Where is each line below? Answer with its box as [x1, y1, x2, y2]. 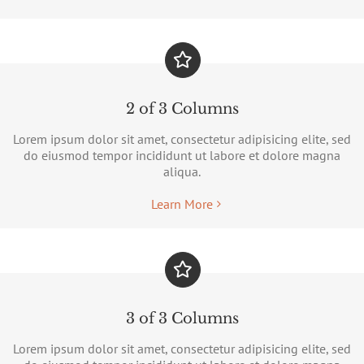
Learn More [151, 195, 213, 212]
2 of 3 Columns [125, 99, 239, 118]
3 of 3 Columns [125, 309, 239, 327]
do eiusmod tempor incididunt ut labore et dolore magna [24, 146, 340, 163]
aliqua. [163, 162, 201, 180]
